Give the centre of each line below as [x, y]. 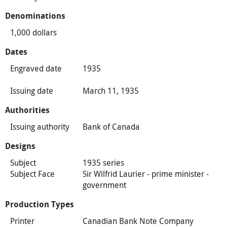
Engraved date [36, 68]
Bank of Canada [111, 126]
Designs [20, 146]
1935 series [103, 162]
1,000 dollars [33, 32]
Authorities [27, 110]
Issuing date [32, 90]
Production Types [40, 204]
